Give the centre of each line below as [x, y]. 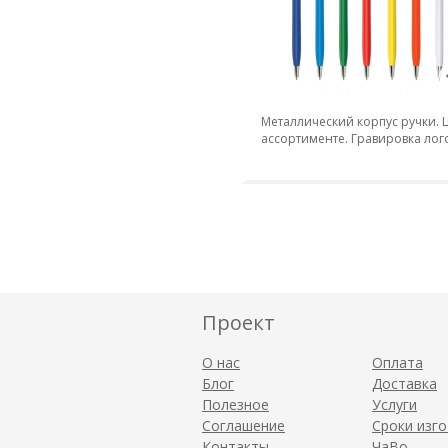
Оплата [397, 362]
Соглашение [243, 425]
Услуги [394, 404]
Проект [238, 322]
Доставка [404, 383]
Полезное [235, 404]
